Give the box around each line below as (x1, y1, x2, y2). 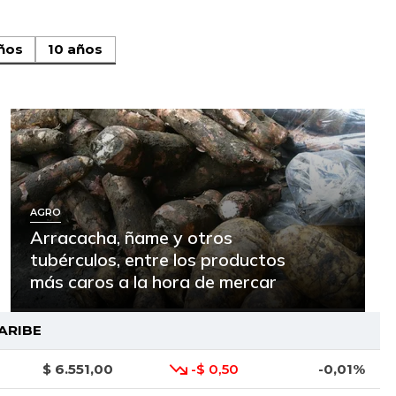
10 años (48, 41, 103, 58)
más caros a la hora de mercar (29, 270, 277, 293)
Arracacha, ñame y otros (29, 226, 232, 249)
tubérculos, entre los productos (29, 248, 286, 271)
